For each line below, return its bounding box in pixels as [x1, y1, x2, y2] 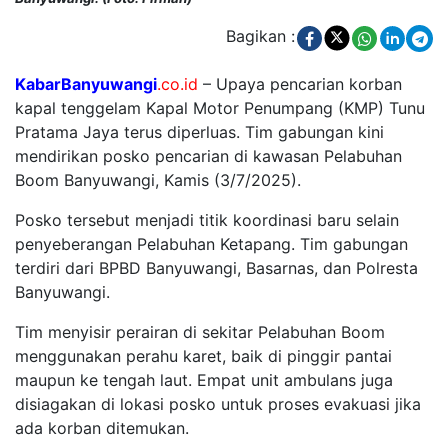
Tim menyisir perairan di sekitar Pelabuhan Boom [15, 322, 385, 343]
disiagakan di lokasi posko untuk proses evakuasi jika [15, 394, 421, 415]
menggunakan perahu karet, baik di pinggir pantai [15, 346, 392, 367]
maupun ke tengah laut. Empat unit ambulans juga [15, 370, 393, 391]
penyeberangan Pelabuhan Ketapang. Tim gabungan [15, 234, 408, 255]
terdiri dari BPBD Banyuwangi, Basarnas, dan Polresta [15, 258, 418, 279]
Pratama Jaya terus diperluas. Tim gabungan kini [15, 122, 384, 143]
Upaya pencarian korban [216, 74, 402, 95]
